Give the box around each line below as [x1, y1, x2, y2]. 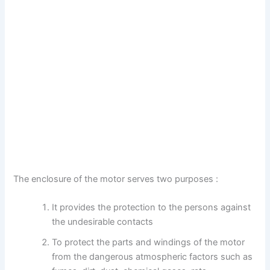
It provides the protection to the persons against [52, 202, 251, 213]
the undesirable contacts [52, 216, 154, 228]
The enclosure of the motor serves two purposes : [13, 173, 219, 184]
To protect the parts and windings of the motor [52, 237, 245, 248]
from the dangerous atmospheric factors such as [52, 251, 253, 263]
